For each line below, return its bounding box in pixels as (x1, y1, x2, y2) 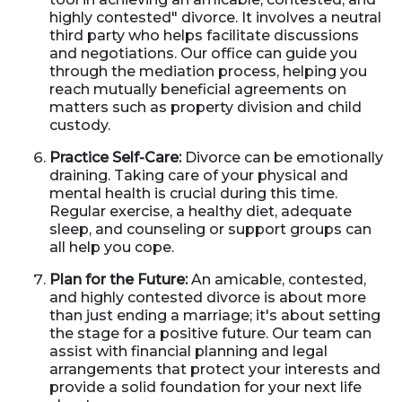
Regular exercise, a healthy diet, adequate (49, 203, 352, 220)
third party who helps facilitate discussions (49, 27, 359, 44)
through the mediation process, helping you (49, 63, 367, 80)
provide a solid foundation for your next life (49, 379, 362, 396)
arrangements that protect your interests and (49, 361, 380, 378)
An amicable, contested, (188, 271, 366, 288)
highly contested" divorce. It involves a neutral (49, 9, 381, 26)
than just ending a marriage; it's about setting (49, 307, 380, 324)
